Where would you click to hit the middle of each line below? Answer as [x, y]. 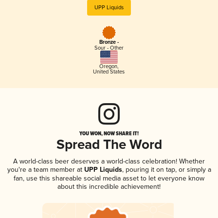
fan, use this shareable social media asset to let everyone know [109, 178]
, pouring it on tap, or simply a [166, 169]
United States [109, 72]
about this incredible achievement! [109, 186]
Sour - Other [109, 48]
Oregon [108, 66]
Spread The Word [109, 145]
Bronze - [109, 43]
